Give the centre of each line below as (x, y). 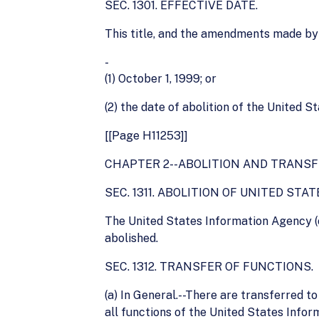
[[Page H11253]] (146, 136)
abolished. (131, 238)
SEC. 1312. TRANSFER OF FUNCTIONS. (209, 267)
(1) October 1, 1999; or (161, 79)
